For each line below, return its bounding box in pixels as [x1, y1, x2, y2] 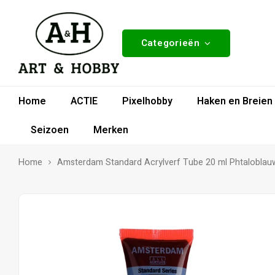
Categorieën [141, 36, 200, 50]
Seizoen [31, 122, 69, 137]
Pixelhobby [122, 93, 172, 109]
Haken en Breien [197, 93, 273, 109]
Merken [93, 122, 128, 137]
